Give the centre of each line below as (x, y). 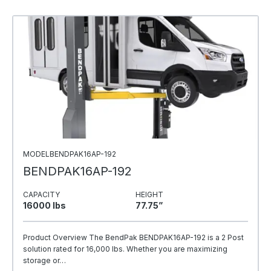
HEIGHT (149, 194)
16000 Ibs (44, 205)
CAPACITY (41, 194)
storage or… (44, 260)
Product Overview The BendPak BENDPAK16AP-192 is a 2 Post (133, 237)
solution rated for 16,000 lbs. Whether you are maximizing (125, 249)
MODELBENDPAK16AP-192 (70, 154)
